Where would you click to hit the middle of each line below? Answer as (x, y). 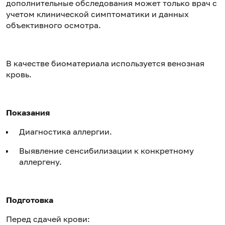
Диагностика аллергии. (66, 131)
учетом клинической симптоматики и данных (97, 14)
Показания (28, 112)
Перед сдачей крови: (48, 219)
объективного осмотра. (53, 25)
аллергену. (40, 161)
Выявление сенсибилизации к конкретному (106, 150)
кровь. (19, 74)
